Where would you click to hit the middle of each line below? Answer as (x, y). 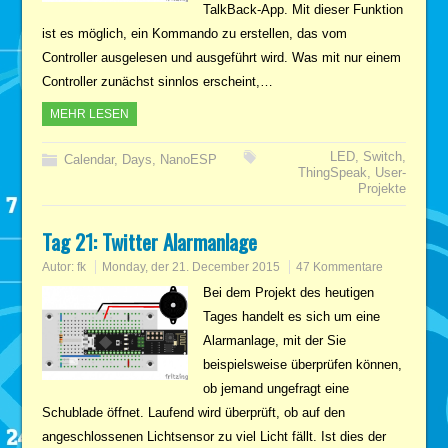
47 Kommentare (340, 266)
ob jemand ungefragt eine (275, 388)
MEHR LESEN (90, 113)
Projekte (381, 188)
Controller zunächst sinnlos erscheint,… (158, 81)
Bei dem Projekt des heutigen (288, 292)
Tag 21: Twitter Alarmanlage (150, 241)
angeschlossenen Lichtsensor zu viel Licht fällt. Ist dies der (214, 436)
